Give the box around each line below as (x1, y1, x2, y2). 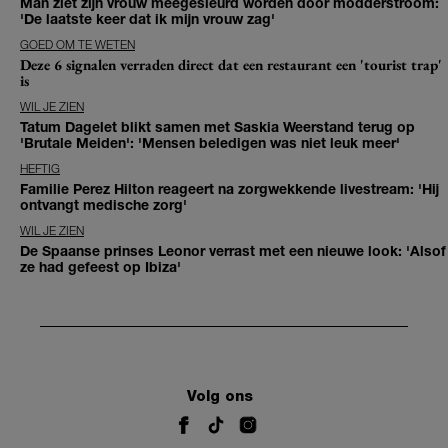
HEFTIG (20, 161, 60, 177)
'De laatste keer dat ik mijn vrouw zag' (20, 10, 275, 28)
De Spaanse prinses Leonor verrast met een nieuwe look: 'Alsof (20, 242, 446, 260)
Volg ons (187, 387, 253, 406)
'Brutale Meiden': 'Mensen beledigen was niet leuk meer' (20, 134, 400, 152)
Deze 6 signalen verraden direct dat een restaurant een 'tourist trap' (20, 55, 442, 75)
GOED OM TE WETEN (20, 37, 135, 53)
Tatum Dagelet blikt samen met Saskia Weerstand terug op (20, 118, 415, 136)
